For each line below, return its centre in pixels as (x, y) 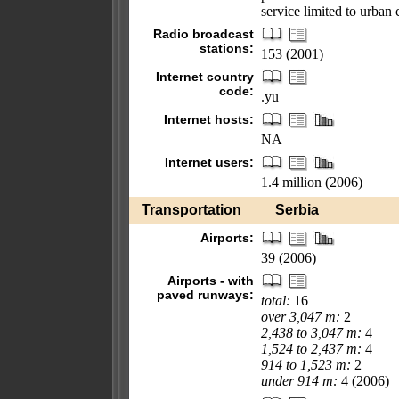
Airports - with (211, 281)
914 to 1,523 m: (306, 365)
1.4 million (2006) (312, 182)
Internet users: (209, 162)
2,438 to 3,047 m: (311, 333)
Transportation (191, 210)
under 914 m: (299, 381)
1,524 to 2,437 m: (311, 349)
